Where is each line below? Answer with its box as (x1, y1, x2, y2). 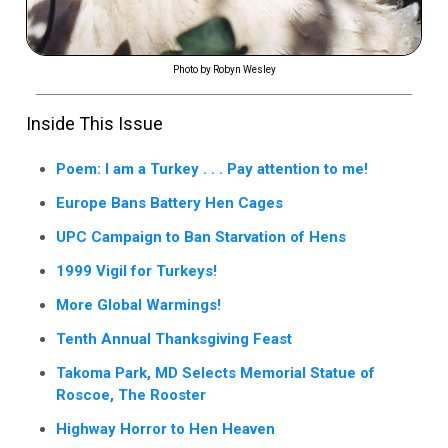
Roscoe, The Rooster (56, 385, 206, 404)
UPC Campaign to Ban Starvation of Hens (56, 227, 346, 246)
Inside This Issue (26, 112, 163, 134)
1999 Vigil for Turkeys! (56, 261, 217, 280)
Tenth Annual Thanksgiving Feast (56, 329, 292, 348)
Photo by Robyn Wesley (172, 63, 276, 75)
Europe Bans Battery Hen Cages (56, 193, 283, 212)
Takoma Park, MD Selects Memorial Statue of (56, 363, 375, 382)
